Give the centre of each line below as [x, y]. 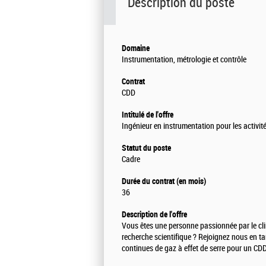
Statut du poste [146, 148]
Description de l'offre [154, 215]
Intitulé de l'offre [148, 115]
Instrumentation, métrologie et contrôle [184, 60]
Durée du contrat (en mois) [164, 181]
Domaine [136, 48]
